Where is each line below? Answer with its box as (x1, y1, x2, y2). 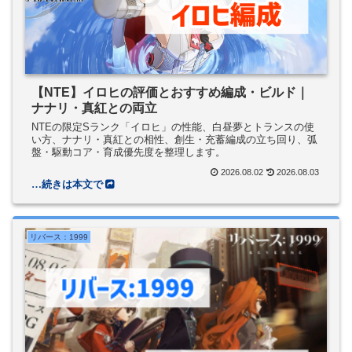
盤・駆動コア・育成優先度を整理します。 (31, 146, 225, 159)
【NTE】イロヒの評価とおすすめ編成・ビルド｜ (31, 85, 309, 99)
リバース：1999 (30, 232, 89, 241)
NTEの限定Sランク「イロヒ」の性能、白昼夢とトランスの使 (31, 121, 314, 134)
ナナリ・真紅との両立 (31, 101, 157, 115)
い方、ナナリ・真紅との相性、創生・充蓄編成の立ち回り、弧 (31, 134, 317, 146)
